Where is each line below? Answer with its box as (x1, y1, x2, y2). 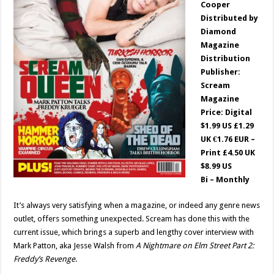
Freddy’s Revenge (13, 254, 76, 264)
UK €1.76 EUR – (201, 135, 256, 144)
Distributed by (201, 13, 259, 23)
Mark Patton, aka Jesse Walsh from (13, 241, 136, 250)
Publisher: (201, 67, 241, 76)
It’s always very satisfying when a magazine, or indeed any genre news (13, 201, 261, 210)
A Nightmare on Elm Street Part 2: (136, 241, 254, 250)
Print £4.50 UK (201, 148, 256, 157)
